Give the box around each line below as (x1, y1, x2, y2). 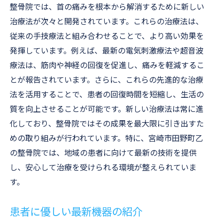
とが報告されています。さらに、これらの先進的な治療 (10, 75, 203, 85)
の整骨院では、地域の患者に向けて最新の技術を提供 (10, 148, 197, 158)
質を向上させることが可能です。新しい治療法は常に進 (10, 105, 203, 114)
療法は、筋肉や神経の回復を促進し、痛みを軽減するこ (10, 61, 204, 70)
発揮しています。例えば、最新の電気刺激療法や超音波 (10, 46, 203, 55)
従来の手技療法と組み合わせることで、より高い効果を (10, 32, 204, 41)
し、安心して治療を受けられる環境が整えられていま (10, 163, 197, 172)
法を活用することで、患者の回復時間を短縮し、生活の (10, 90, 204, 99)
